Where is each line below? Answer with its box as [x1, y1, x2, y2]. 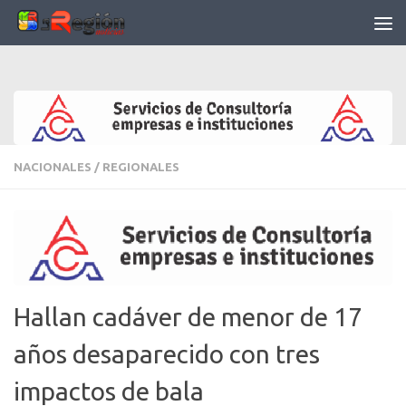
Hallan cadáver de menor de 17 [14, 303, 362, 332]
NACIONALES [14, 159, 92, 173]
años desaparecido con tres [14, 340, 320, 369]
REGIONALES [102, 159, 179, 173]
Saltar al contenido [24, 17, 153, 33]
